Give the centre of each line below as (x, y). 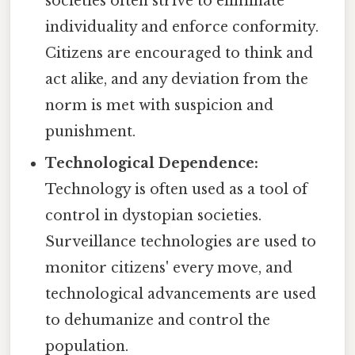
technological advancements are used (181, 294)
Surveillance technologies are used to (181, 241)
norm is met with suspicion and (160, 105)
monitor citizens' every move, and (169, 267)
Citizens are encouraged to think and (179, 53)
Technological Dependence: (152, 163)
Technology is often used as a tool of (177, 189)
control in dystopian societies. (154, 215)
